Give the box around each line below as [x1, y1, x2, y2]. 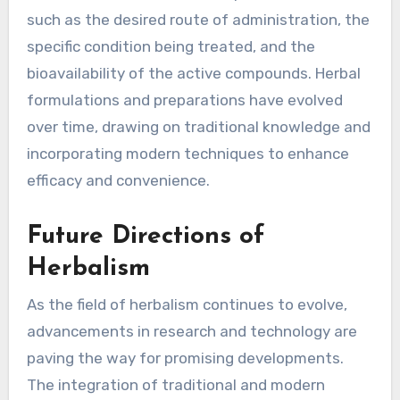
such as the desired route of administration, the [26, 11, 370, 29]
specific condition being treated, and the [26, 37, 315, 56]
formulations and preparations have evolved [26, 91, 343, 110]
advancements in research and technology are [26, 321, 357, 340]
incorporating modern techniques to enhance [26, 145, 349, 163]
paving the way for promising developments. [26, 348, 344, 367]
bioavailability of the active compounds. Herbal [26, 64, 361, 83]
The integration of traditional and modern [26, 375, 325, 394]
